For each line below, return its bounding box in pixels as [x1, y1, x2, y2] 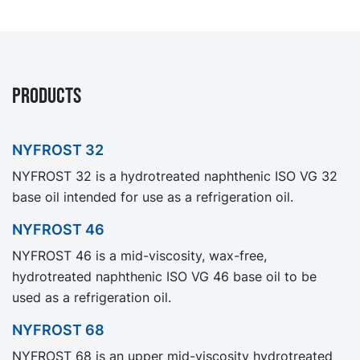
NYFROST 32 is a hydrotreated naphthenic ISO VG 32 [12, 167, 337, 184]
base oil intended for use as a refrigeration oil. [12, 188, 293, 205]
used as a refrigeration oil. [12, 288, 171, 305]
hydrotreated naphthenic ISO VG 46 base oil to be [12, 268, 317, 284]
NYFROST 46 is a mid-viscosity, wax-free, [12, 247, 267, 264]
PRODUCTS [12, 82, 81, 109]
